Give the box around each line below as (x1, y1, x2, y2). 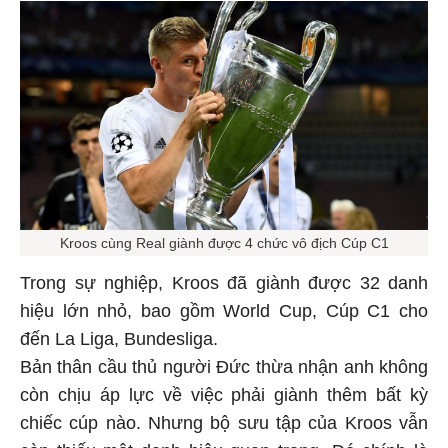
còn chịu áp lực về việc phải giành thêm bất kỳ (20, 381, 428, 402)
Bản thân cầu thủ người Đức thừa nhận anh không (20, 353, 428, 374)
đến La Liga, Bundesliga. (20, 325, 218, 346)
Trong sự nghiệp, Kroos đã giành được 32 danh (20, 269, 428, 290)
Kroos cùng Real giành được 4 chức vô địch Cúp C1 (59, 231, 389, 248)
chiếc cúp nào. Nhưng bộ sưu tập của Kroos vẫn (20, 409, 428, 430)
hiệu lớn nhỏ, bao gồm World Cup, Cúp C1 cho (20, 297, 428, 318)
